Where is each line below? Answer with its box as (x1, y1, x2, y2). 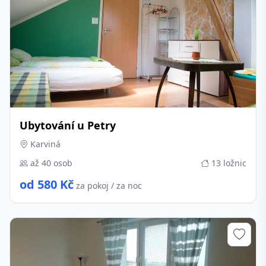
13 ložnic (209, 157, 246, 169)
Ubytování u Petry (20, 118, 116, 132)
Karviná (28, 138, 61, 150)
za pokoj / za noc (76, 180, 142, 191)
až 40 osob (28, 157, 72, 169)
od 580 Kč (20, 176, 74, 192)
